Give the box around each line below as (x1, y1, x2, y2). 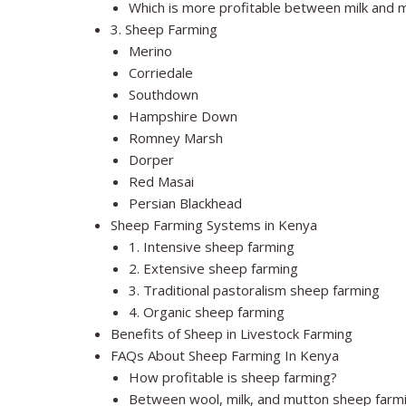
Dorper (129, 150, 174, 169)
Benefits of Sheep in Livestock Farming (111, 324, 353, 343)
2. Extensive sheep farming (129, 259, 298, 278)
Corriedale (129, 63, 193, 82)
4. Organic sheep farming (129, 303, 285, 322)
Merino (129, 42, 172, 61)
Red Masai (129, 172, 194, 191)
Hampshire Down (129, 107, 237, 126)
